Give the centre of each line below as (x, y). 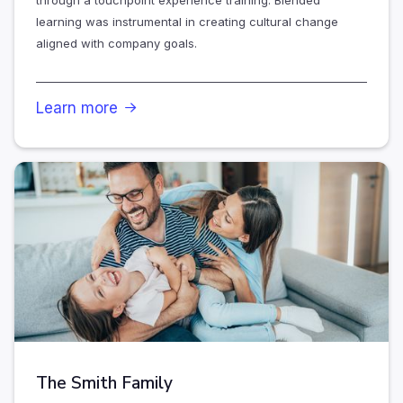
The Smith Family (104, 384)
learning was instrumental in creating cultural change (187, 22)
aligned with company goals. (116, 44)
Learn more (77, 108)
